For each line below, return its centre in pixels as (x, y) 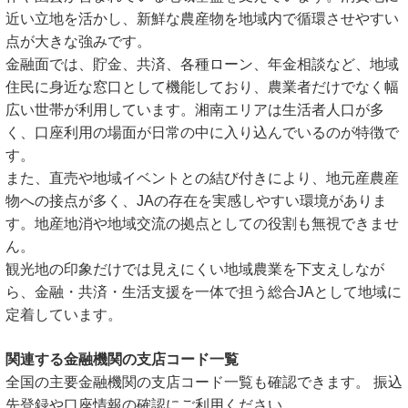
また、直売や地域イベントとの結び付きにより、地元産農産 (202, 178)
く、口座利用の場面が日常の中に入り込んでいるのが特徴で (202, 133)
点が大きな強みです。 (78, 41)
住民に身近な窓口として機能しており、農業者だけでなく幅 (202, 87)
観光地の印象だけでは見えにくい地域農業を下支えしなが (195, 269)
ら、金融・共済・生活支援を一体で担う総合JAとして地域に (204, 292)
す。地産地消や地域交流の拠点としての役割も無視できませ (202, 224)
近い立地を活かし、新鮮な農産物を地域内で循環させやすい (202, 19)
